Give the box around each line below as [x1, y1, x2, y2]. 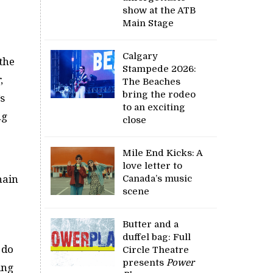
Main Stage [122, 17, 177, 29]
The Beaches [122, 76, 181, 87]
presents [122, 257, 167, 268]
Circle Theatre [122, 244, 190, 255]
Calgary [122, 50, 158, 62]
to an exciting [122, 101, 186, 113]
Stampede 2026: [122, 63, 197, 74]
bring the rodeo [122, 88, 196, 100]
